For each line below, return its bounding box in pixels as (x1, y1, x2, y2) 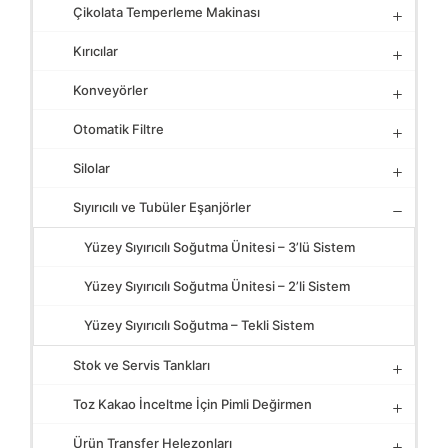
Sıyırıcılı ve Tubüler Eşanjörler (73, 199, 251, 215)
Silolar (73, 160, 110, 176)
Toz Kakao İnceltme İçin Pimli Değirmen (73, 396, 312, 412)
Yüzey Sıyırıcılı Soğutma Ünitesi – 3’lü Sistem (84, 239, 355, 255)
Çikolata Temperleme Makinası (73, 4, 260, 20)
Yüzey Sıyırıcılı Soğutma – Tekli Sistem (84, 317, 314, 333)
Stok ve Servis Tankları (73, 357, 210, 373)
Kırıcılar (73, 43, 118, 59)
